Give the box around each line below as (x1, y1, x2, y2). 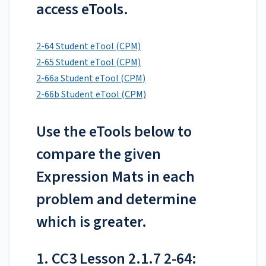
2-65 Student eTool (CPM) (36, 56, 141, 69)
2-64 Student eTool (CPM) (36, 40, 141, 53)
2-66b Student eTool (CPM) (36, 88, 146, 102)
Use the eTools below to (36, 121, 192, 143)
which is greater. (36, 211, 147, 233)
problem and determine (36, 188, 197, 211)
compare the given (36, 143, 161, 166)
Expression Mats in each (36, 166, 195, 188)
